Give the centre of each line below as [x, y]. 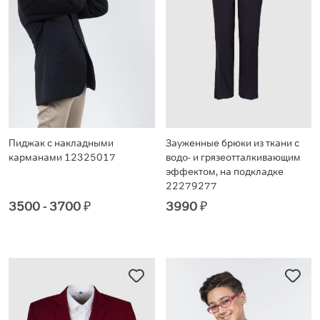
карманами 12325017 [62, 157]
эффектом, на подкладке [224, 171]
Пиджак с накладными [61, 142]
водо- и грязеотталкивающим [233, 157]
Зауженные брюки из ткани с [232, 142]
